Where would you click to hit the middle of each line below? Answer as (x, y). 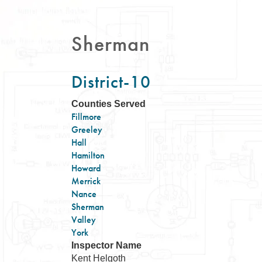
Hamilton (88, 155)
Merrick (86, 181)
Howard (86, 168)
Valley (84, 220)
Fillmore (86, 117)
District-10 (111, 82)
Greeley (87, 130)
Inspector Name (106, 245)
